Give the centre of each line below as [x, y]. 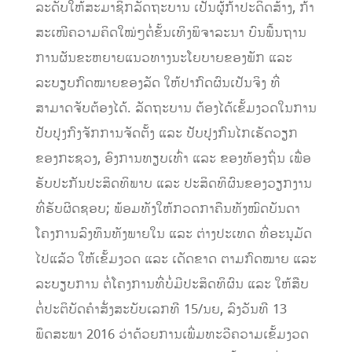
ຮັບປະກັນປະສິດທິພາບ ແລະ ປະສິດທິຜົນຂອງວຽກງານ [173, 184]
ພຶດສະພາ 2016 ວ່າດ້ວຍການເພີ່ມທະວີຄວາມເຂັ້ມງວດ [172, 335]
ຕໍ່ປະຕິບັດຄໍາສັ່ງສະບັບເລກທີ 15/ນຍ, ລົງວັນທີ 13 [161, 310]
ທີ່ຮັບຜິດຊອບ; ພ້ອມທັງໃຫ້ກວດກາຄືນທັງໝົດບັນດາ [167, 209]
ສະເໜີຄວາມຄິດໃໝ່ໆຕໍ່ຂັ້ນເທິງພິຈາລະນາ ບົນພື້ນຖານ [170, 33]
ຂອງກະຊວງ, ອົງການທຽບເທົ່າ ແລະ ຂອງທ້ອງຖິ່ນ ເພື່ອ [173, 159]
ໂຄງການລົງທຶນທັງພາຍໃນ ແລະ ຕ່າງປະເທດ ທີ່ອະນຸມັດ [173, 235]
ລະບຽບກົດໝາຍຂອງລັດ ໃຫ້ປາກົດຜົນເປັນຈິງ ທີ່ [158, 84]
